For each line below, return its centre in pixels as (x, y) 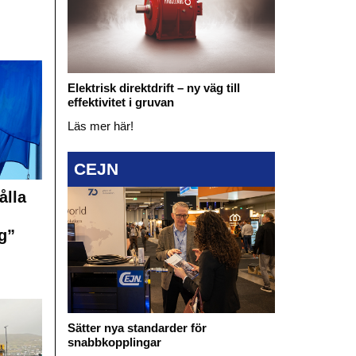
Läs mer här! (100, 126)
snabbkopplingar (114, 342)
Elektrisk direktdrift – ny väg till (153, 87)
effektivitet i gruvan (120, 102)
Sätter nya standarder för (137, 328)
